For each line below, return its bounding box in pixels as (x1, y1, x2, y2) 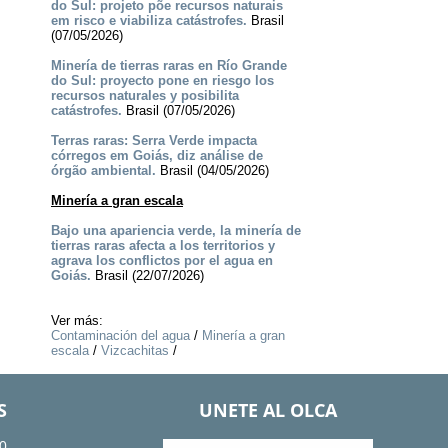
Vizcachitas (100, 343, 169, 359)
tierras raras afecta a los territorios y (50, 238, 275, 254)
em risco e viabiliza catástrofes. (50, 13, 247, 29)
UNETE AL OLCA (198, 398, 337, 423)
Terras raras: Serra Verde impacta (50, 133, 257, 149)
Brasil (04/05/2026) (155, 163, 269, 179)
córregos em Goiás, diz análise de (50, 148, 263, 164)
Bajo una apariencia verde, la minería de (50, 223, 301, 239)
